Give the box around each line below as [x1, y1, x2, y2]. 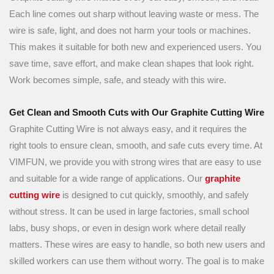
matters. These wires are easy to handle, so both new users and [9, 239, 265, 250]
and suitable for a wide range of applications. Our [9, 173, 205, 183]
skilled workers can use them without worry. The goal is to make [9, 256, 264, 266]
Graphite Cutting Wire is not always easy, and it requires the [9, 124, 246, 134]
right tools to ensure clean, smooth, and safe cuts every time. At [9, 140, 262, 150]
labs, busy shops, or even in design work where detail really [9, 223, 246, 233]
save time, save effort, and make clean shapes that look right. [9, 59, 254, 69]
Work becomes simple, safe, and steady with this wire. [9, 75, 226, 86]
